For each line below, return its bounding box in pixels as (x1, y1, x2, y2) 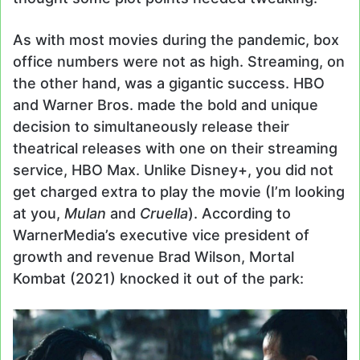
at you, (13, 205, 64, 223)
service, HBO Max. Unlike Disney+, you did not (13, 162, 333, 179)
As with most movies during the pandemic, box (13, 31, 339, 49)
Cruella (140, 205, 188, 223)
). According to (188, 205, 291, 223)
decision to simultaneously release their (13, 118, 289, 136)
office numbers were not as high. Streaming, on (13, 53, 345, 71)
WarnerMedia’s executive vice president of (13, 227, 309, 244)
